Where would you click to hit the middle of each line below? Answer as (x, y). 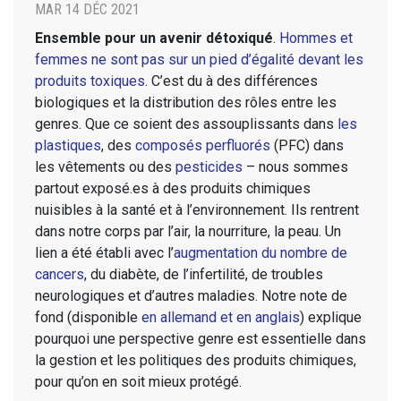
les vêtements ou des (105, 167)
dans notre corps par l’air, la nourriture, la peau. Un (188, 232)
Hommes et (316, 38)
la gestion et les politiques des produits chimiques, (196, 361)
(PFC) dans (307, 146)
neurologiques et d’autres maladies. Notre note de (191, 296)
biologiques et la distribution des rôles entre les (186, 103)
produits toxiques (90, 81)
